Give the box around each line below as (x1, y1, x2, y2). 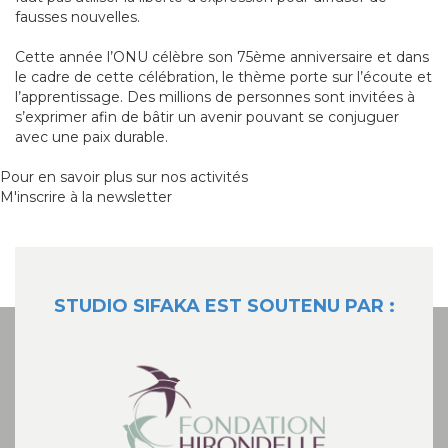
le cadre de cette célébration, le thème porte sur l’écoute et (15, 68, 432, 87)
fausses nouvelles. (15, 8, 140, 27)
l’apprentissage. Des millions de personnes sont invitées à (15, 88, 415, 107)
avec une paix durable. (15, 128, 168, 147)
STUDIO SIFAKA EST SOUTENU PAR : (53, 295, 395, 318)
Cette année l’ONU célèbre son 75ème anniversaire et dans (15, 48, 429, 67)
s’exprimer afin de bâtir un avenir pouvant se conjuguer (15, 108, 399, 127)
